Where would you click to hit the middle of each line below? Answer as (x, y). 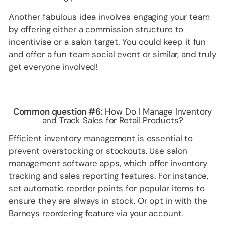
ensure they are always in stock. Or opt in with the (108, 201)
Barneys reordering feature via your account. (96, 214)
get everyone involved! (53, 67)
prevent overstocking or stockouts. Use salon (98, 151)
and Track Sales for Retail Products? (113, 120)
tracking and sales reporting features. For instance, (109, 176)
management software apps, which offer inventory (108, 163)
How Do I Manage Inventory (157, 112)
